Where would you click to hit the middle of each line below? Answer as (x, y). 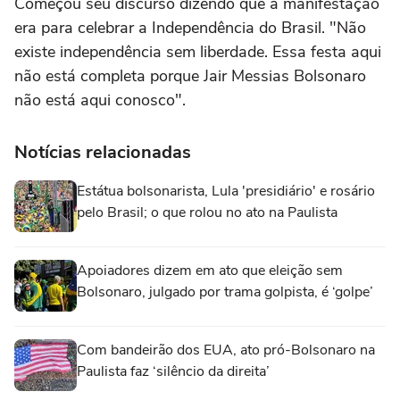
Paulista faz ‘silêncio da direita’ (173, 372)
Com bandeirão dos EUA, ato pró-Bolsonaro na (226, 350)
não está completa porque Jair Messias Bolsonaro (190, 76)
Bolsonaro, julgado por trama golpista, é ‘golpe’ (225, 292)
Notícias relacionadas (103, 153)
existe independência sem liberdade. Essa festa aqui (198, 52)
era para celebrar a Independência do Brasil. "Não (190, 28)
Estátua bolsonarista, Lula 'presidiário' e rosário (226, 192)
